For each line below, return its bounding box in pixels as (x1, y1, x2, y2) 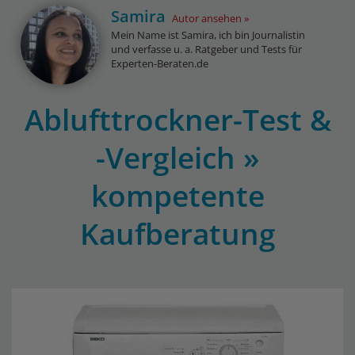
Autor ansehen (172, 11, 242, 25)
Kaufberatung (79, 213, 276, 254)
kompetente (90, 175, 265, 216)
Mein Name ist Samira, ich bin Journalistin (111, 28, 306, 42)
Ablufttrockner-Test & (24, 99, 331, 139)
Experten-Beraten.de (111, 56, 209, 71)
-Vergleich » (95, 137, 260, 177)
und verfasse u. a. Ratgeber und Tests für (111, 42, 303, 56)
